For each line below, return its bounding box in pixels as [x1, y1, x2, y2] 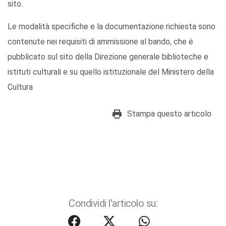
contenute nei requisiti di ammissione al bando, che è [8, 36, 193, 46]
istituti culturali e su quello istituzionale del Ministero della [8, 67, 214, 77]
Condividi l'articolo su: [69, 197, 157, 209]
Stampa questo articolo [127, 108, 211, 119]
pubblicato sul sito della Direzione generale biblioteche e [8, 51, 208, 62]
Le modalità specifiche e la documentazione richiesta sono [8, 21, 215, 31]
